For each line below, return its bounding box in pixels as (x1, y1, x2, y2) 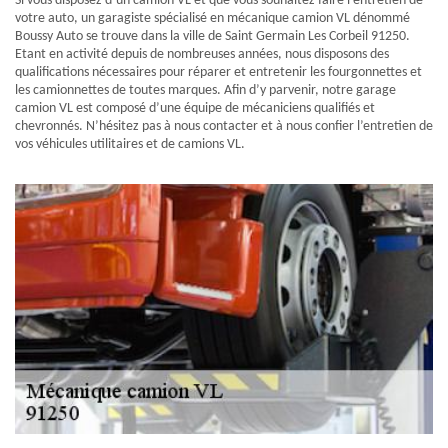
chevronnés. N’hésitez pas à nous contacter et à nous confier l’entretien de (15, 119, 433, 134)
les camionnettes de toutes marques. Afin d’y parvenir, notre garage (15, 83, 396, 98)
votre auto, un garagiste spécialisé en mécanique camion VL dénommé (15, 11, 410, 26)
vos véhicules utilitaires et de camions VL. (15, 137, 245, 152)
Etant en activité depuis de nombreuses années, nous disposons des (15, 47, 389, 62)
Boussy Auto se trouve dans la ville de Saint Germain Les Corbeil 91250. (15, 29, 410, 44)
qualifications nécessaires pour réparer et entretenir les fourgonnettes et (15, 65, 422, 80)
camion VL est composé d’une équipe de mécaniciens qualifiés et (15, 101, 375, 116)
